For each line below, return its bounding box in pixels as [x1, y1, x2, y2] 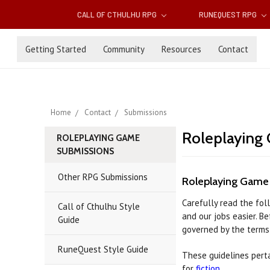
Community [103, 43, 145, 55]
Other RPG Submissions [57, 171, 148, 183]
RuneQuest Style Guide [57, 243, 148, 256]
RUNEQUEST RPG [198, 9, 259, 20]
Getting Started [25, 43, 86, 55]
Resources [162, 43, 201, 55]
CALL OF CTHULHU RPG [77, 9, 159, 20]
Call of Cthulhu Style [57, 201, 140, 213]
